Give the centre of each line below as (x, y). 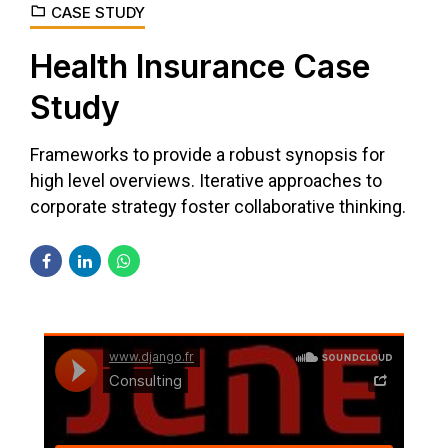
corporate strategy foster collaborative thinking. (218, 206)
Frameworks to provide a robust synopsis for (207, 154)
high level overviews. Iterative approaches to (206, 180)
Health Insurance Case (200, 66)
